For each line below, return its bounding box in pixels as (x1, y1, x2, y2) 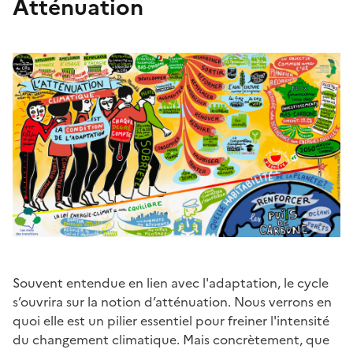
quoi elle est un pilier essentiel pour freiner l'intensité (13, 310, 329, 330)
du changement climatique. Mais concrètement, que (13, 329, 329, 349)
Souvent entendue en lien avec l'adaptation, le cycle (13, 273, 329, 292)
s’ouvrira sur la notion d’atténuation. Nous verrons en (13, 292, 332, 311)
